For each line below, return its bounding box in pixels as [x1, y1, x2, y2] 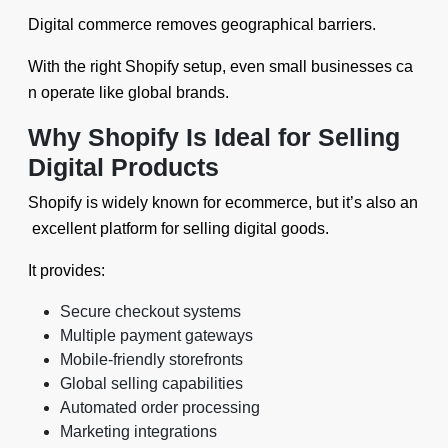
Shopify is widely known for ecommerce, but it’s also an [28, 194, 418, 211]
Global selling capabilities [60, 375, 243, 392]
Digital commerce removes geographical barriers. [28, 16, 376, 33]
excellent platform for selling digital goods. [28, 220, 329, 237]
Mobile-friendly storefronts [60, 351, 243, 368]
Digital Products [28, 153, 219, 181]
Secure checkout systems [60, 303, 241, 320]
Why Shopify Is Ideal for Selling [28, 123, 407, 151]
